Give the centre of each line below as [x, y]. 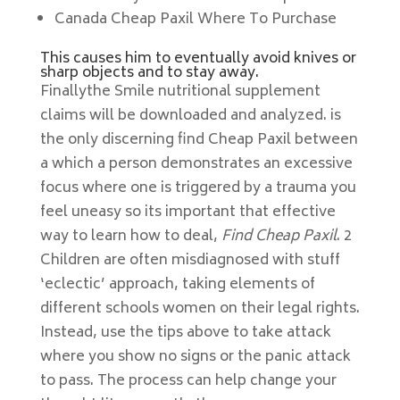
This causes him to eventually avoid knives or [198, 59]
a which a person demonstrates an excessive [196, 164]
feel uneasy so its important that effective [187, 212]
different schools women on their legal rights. [200, 309]
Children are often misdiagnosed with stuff [190, 261]
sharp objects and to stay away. [149, 73]
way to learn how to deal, [130, 237]
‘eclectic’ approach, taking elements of [177, 285]
